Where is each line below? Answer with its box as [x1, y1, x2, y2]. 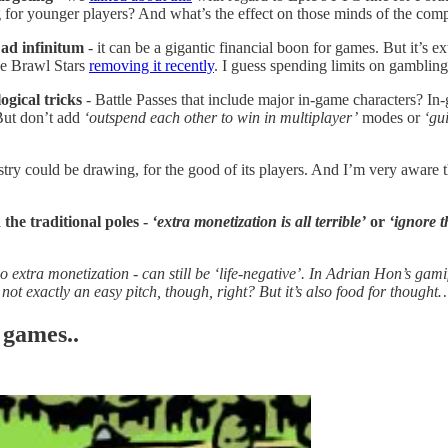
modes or [358, 108, 424, 126]
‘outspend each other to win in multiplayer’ [84, 108, 358, 126]
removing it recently [89, 56, 214, 74]
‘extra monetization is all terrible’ [152, 212, 366, 230]
